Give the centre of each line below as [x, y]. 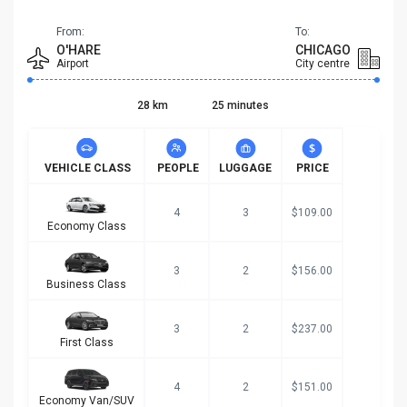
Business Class [86, 285]
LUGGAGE [245, 169]
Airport [73, 64]
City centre [323, 64]
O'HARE [79, 50]
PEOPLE [177, 169]
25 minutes [240, 106]
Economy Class [86, 227]
